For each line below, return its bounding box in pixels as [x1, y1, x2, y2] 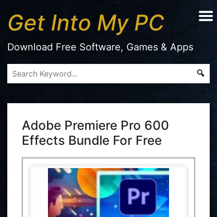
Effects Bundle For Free [22, 133, 162, 148]
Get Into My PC [7, 9, 164, 36]
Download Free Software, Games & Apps [7, 41, 193, 53]
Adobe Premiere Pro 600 [22, 118, 169, 133]
